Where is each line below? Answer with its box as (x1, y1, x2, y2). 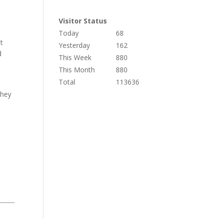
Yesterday (59, 41, 90, 50)
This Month (59, 65, 95, 75)
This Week (59, 53, 92, 63)
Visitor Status (59, 16, 108, 26)
